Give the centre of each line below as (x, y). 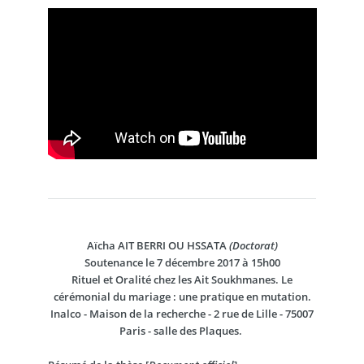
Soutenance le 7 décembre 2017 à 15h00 (182, 263)
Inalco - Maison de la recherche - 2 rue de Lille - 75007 (182, 314)
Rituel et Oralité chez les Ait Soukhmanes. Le (182, 280)
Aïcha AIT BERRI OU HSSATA (158, 246)
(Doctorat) (253, 246)
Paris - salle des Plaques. (181, 331)
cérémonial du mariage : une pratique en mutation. (182, 297)
